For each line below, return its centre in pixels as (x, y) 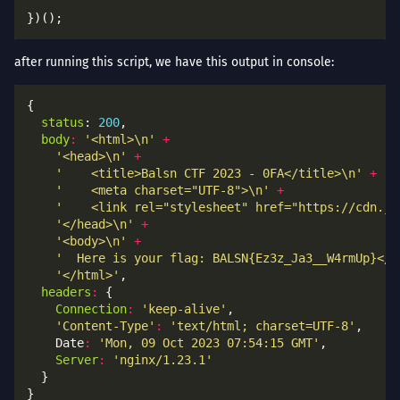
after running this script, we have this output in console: (174, 62)
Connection (91, 308)
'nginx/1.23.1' (162, 359)
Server (77, 359)
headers (66, 292)
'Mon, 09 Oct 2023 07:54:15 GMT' (209, 342)
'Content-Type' (105, 325)
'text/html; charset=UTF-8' (262, 325)
